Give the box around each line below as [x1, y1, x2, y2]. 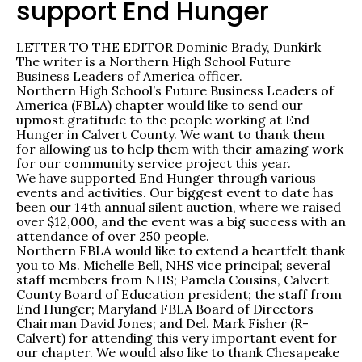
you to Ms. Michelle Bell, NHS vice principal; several [16, 257, 330, 274]
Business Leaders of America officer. [16, 68, 242, 85]
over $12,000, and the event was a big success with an [16, 213, 346, 230]
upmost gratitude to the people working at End [16, 112, 309, 128]
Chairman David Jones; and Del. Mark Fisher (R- [16, 315, 309, 332]
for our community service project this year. [16, 155, 291, 172]
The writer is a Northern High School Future [16, 53, 291, 70]
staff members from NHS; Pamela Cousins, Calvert [16, 271, 329, 288]
